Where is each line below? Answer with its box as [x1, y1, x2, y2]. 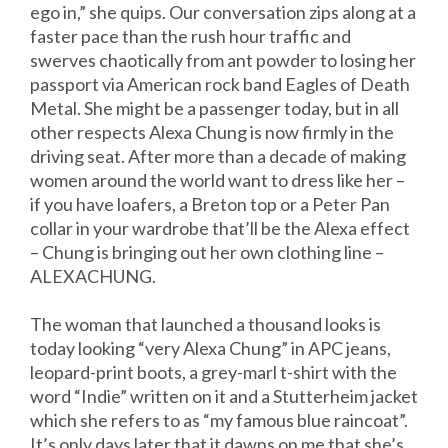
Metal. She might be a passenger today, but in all [30, 97, 399, 120]
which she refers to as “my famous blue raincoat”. [30, 409, 408, 432]
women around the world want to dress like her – [30, 169, 405, 192]
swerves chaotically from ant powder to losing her [30, 49, 416, 72]
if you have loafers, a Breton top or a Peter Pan [30, 193, 390, 216]
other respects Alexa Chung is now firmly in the [30, 121, 394, 144]
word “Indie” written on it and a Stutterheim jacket [30, 385, 418, 408]
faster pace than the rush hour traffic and [30, 25, 351, 48]
